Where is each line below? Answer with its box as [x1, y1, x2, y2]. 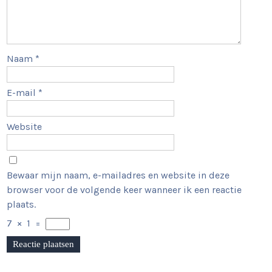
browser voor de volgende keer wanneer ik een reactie [7, 184, 242, 196]
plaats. [7, 199, 36, 211]
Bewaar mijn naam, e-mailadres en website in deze [7, 169, 230, 182]
